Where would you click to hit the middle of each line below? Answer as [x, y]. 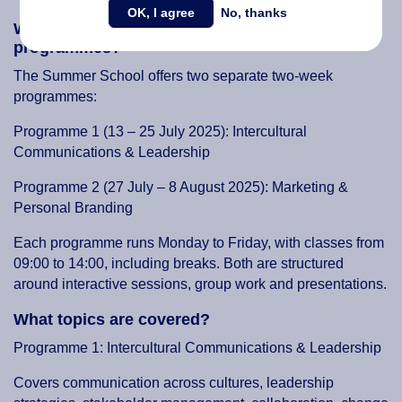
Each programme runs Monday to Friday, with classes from [199, 243]
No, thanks [253, 13]
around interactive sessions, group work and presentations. [200, 284]
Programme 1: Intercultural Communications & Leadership [197, 348]
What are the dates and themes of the [157, 29]
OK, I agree [161, 13]
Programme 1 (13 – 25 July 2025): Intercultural [160, 132]
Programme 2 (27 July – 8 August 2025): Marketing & [181, 188]
